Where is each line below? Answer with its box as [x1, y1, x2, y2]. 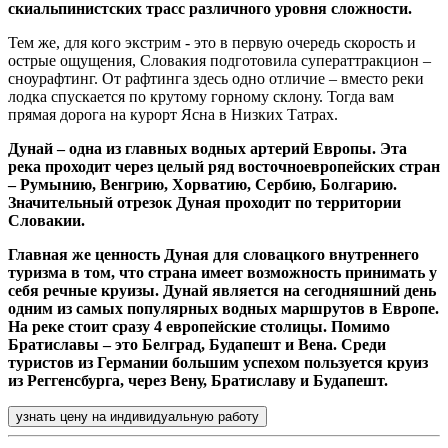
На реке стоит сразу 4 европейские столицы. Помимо [8, 318, 390, 335]
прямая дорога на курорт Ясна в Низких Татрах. [8, 106, 338, 123]
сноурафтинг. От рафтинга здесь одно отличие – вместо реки [8, 70, 424, 87]
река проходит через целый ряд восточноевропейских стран [8, 158, 440, 175]
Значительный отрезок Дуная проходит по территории [8, 194, 401, 211]
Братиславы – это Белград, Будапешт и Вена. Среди [8, 336, 386, 353]
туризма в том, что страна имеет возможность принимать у [8, 264, 437, 281]
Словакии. [8, 212, 85, 229]
